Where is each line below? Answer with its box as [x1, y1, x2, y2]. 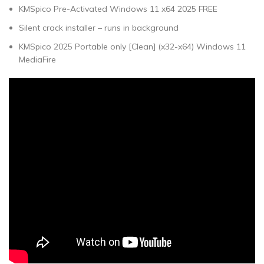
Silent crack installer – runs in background [19, 22, 179, 33]
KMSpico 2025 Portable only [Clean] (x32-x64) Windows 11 [19, 41, 246, 52]
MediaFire [19, 54, 56, 65]
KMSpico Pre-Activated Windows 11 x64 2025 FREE [19, 4, 217, 14]
